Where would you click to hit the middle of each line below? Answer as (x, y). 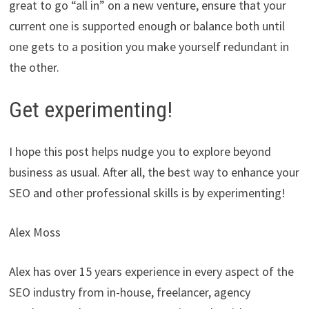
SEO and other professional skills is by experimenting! (147, 192)
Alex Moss (34, 232)
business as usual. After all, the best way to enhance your (154, 172)
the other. (34, 68)
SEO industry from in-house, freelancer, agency (129, 292)
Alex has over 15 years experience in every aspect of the (151, 271)
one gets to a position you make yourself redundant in (149, 47)
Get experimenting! (90, 110)
